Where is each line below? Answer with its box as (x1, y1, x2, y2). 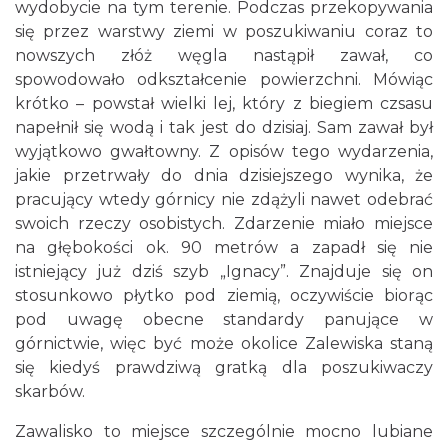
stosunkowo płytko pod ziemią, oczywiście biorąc (15, 286, 433, 305)
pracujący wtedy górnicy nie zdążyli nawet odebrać (15, 190, 433, 209)
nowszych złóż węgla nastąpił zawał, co (15, 46, 433, 65)
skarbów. (15, 382, 85, 401)
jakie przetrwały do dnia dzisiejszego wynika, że (15, 166, 433, 185)
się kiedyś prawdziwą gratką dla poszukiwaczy (15, 358, 433, 377)
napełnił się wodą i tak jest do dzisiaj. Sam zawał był (15, 118, 433, 137)
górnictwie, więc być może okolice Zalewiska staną (15, 334, 433, 353)
